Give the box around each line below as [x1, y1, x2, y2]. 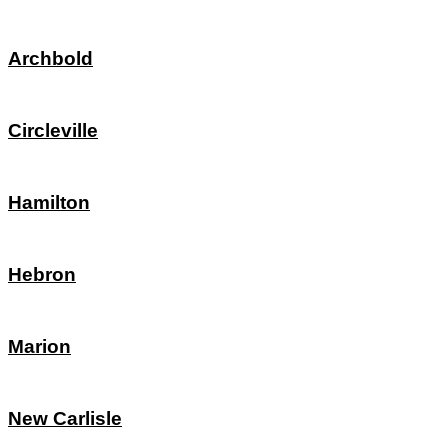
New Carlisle [8, 407, 122, 429]
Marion [8, 335, 71, 357]
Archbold [8, 47, 93, 69]
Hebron [8, 263, 76, 285]
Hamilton [8, 191, 90, 213]
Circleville [8, 119, 98, 141]
